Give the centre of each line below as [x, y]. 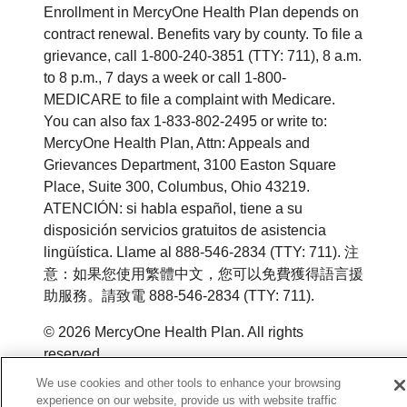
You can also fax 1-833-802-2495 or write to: [185, 121]
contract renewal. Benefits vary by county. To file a [203, 34]
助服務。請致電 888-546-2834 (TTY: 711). [179, 296]
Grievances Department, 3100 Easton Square [190, 165]
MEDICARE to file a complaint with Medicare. [189, 99]
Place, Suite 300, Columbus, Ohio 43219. [177, 187]
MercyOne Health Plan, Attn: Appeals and [177, 143]
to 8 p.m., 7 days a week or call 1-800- [165, 78]
